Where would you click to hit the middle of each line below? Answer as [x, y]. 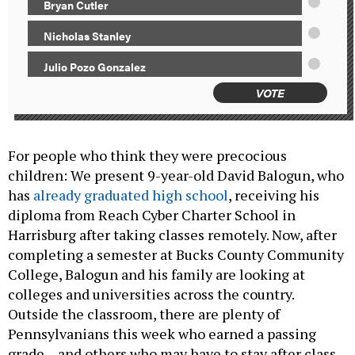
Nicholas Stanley [87, 36]
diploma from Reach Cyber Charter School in [152, 215]
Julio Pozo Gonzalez [95, 67]
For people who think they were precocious [147, 156]
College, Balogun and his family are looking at [157, 275]
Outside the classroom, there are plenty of [144, 314]
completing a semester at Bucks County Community [176, 255]
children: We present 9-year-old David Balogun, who [176, 176]
